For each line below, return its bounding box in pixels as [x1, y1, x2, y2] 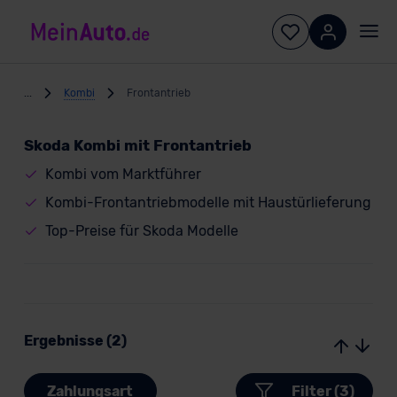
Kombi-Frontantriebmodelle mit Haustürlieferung [44, 194, 371, 211]
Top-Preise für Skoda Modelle [44, 222, 238, 239]
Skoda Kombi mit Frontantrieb [23, 136, 252, 154]
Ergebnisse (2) [23, 332, 127, 349]
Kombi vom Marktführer [44, 166, 201, 183]
